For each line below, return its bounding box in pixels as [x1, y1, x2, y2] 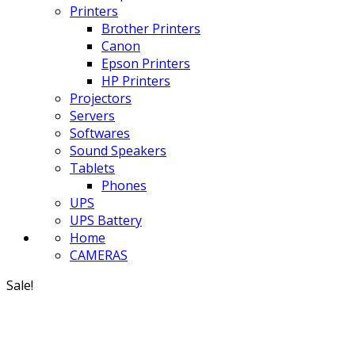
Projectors [70, 90, 132, 107]
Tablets [70, 159, 115, 177]
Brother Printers [101, 20, 200, 37]
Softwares [70, 124, 130, 142]
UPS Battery [70, 212, 142, 229]
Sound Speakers [70, 142, 166, 159]
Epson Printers [101, 55, 190, 72]
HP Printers [101, 72, 170, 90]
